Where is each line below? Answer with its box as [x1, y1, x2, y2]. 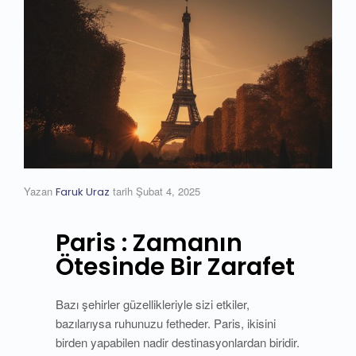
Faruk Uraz [56, 184, 110, 199]
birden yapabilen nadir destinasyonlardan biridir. [56, 333, 300, 350]
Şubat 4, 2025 [136, 183, 200, 199]
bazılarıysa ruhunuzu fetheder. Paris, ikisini [56, 314, 276, 331]
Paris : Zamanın [56, 226, 242, 260]
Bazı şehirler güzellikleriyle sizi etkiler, [56, 295, 250, 312]
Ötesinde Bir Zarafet [56, 250, 295, 284]
